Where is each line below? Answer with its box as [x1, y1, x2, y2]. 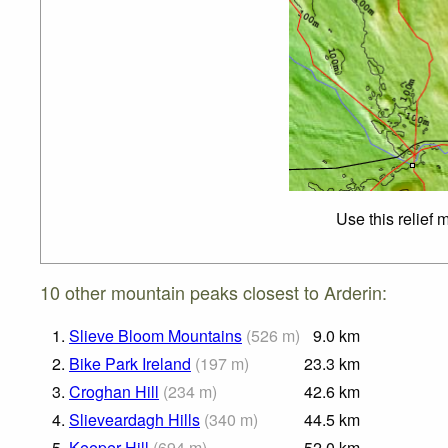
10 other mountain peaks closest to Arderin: [40, 279, 387, 306]
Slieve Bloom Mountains [69, 324, 242, 348]
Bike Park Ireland [69, 352, 191, 376]
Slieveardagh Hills [69, 408, 200, 432]
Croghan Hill [69, 380, 159, 404]
